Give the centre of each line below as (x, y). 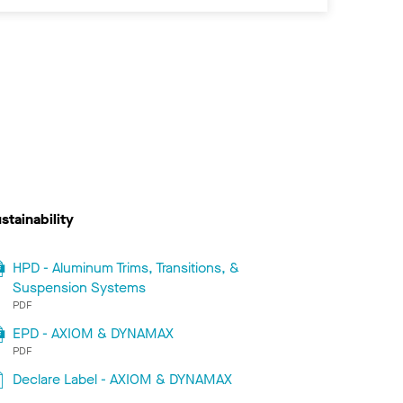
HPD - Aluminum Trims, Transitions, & (125, 267)
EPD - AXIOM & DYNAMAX (93, 333)
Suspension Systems (79, 287)
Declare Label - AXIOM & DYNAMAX (122, 379)
